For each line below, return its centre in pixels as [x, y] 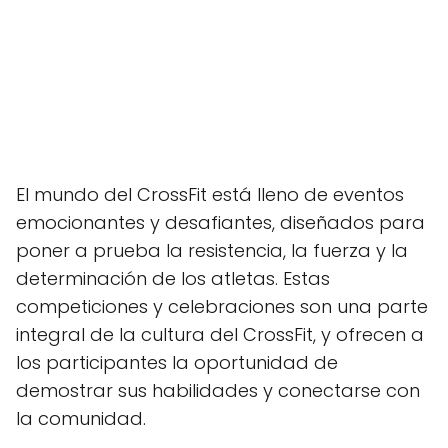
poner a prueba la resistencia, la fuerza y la [212, 250]
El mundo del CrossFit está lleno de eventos [210, 194]
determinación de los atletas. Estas [173, 278]
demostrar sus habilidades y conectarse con [218, 390]
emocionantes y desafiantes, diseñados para [220, 222]
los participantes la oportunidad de [177, 362]
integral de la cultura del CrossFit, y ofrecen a [220, 334]
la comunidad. [81, 418]
